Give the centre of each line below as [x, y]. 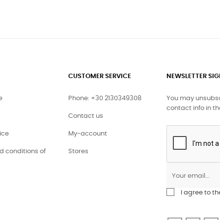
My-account [88, 134]
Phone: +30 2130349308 [105, 99]
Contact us [86, 116]
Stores [78, 152]
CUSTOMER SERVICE [100, 77]
